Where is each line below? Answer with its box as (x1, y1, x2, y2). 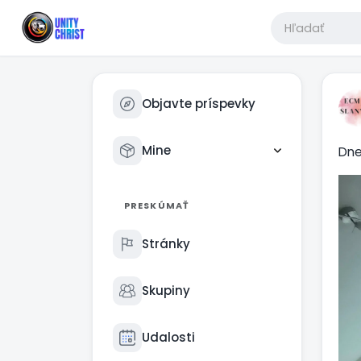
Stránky (142, 235, 190, 252)
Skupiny (142, 282, 190, 299)
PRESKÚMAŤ (124, 199, 189, 212)
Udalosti (142, 329, 195, 346)
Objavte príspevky (142, 95, 255, 112)
